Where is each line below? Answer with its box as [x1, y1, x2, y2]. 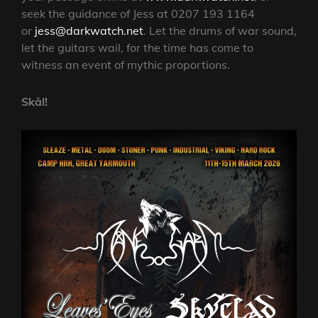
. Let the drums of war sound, [143, 23, 297, 38]
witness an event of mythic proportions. [21, 57, 233, 72]
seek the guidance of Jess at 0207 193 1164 [21, 6, 255, 21]
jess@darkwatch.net [35, 23, 143, 38]
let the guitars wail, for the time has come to [21, 40, 253, 55]
